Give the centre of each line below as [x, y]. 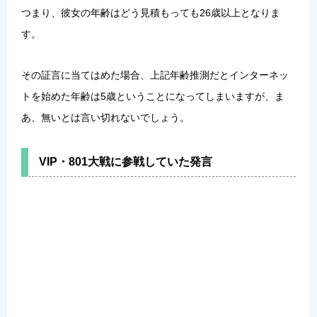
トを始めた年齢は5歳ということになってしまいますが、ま [153, 96]
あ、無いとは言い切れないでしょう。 [105, 117]
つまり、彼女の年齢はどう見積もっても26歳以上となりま [151, 12]
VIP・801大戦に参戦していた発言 [126, 161]
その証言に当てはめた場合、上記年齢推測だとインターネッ [155, 75]
